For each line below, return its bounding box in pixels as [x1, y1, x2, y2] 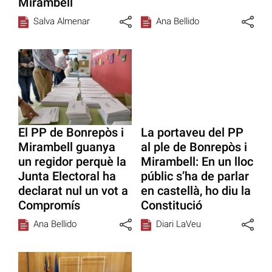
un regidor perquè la [18, 154, 126, 169]
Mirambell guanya [18, 139, 115, 154]
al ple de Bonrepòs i [140, 139, 247, 154]
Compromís [18, 197, 80, 212]
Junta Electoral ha [18, 168, 116, 183]
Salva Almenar [33, 16, 90, 27]
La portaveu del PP [140, 124, 243, 140]
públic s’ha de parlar [140, 168, 249, 183]
